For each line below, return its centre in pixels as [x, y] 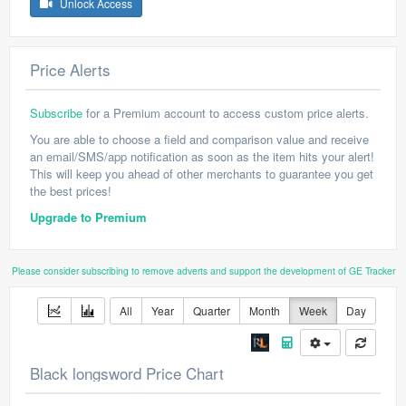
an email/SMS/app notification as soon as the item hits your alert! [202, 156]
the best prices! [71, 191]
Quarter [212, 310]
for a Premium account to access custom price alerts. [226, 113]
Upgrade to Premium [88, 217]
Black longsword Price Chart [127, 373]
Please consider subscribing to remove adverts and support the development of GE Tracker [203, 271]
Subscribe [56, 113]
